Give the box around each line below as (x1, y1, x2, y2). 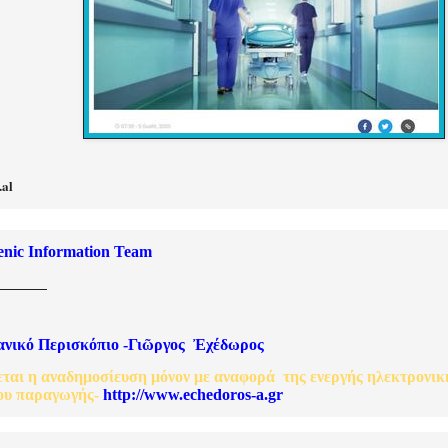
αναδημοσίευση (41, 367, 147, 385)
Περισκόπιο (38, 336, 119, 354)
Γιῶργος (128, 336, 185, 354)
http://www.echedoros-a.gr (103, 385, 283, 403)
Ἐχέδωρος (193, 336, 264, 354)
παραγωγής (16, 385, 94, 403)
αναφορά (214, 367, 275, 385)
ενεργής (310, 367, 363, 385)
